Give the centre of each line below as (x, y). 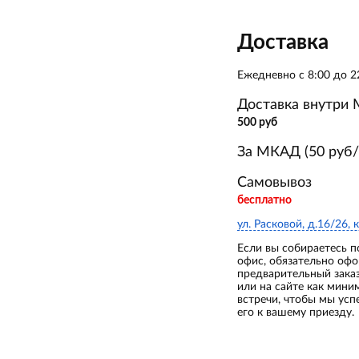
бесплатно (264, 200)
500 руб (257, 123)
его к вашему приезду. (296, 313)
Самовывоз (274, 183)
